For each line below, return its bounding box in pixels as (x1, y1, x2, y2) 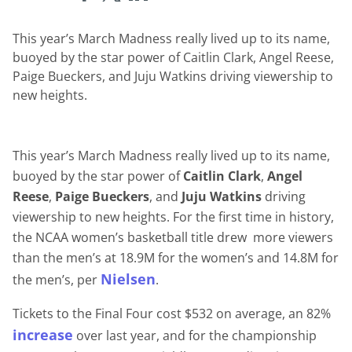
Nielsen (101, 269, 156, 289)
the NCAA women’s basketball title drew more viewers (13, 229, 333, 247)
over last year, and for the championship (73, 327, 317, 345)
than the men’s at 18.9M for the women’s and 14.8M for (13, 249, 339, 267)
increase (13, 325, 73, 345)
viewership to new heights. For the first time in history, (13, 208, 334, 226)
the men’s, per (13, 271, 101, 289)
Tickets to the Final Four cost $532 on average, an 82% (13, 305, 331, 323)
